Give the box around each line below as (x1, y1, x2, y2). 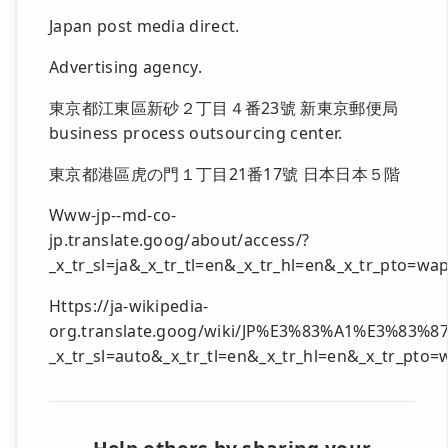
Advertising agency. (49, 55, 203, 78)
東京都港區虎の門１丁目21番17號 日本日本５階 (49, 162, 401, 185)
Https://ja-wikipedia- (49, 294, 209, 317)
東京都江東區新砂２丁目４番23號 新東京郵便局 (49, 96, 399, 119)
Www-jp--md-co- (49, 203, 177, 226)
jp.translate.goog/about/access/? (49, 228, 310, 251)
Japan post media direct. (49, 14, 240, 37)
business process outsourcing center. (49, 121, 343, 144)
